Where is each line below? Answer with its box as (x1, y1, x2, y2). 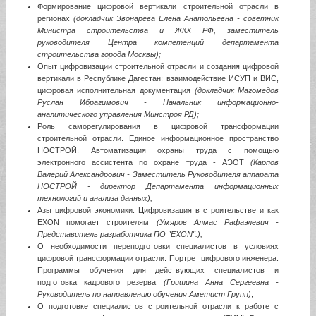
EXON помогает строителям (37, 217, 157, 226)
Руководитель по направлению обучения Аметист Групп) (37, 289, 251, 298)
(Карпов (250, 157, 279, 166)
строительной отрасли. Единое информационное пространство (37, 133, 279, 142)
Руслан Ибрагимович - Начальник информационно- (37, 97, 279, 107)
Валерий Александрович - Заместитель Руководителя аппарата (37, 169, 279, 178)
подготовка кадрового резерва (37, 277, 164, 286)
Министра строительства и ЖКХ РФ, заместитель (37, 25, 279, 35)
